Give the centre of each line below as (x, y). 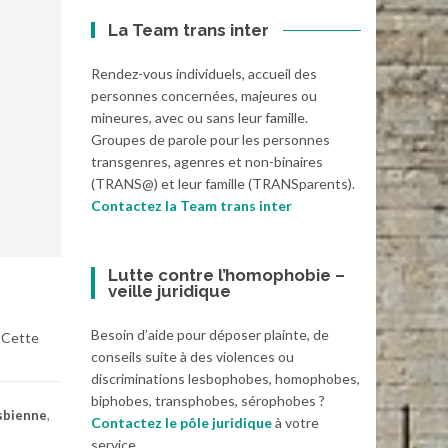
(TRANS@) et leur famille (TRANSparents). (223, 184)
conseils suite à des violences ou (192, 357)
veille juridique (170, 291)
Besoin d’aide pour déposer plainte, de (210, 335)
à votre (295, 423)
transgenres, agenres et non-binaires (207, 162)
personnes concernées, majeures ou (204, 96)
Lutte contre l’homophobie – (227, 275)
